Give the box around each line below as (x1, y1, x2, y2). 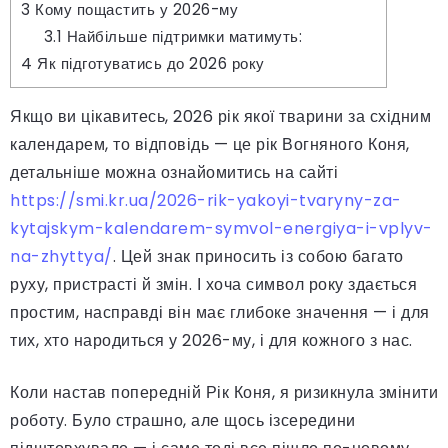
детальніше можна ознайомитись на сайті (10, 160, 338, 184)
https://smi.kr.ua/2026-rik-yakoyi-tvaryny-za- (10, 188, 402, 212)
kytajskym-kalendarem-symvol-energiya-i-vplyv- (10, 216, 433, 240)
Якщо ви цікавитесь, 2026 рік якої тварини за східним (10, 104, 431, 128)
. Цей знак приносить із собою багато (112, 244, 404, 268)
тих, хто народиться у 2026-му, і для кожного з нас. (10, 328, 413, 352)
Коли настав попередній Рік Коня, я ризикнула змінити (10, 380, 438, 404)
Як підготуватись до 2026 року (32, 52, 265, 74)
